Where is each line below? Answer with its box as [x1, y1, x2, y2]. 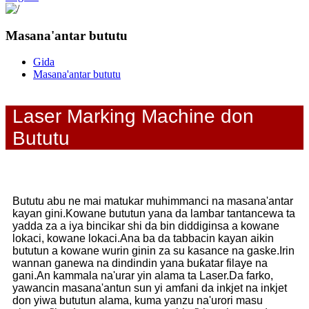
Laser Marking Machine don [12, 106, 254, 128]
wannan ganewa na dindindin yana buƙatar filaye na [12, 257, 268, 270]
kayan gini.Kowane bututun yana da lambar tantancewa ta [12, 208, 295, 220]
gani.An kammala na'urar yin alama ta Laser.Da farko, [12, 270, 273, 282]
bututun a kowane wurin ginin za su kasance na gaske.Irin [12, 245, 295, 257]
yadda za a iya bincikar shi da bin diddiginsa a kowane [12, 220, 279, 232]
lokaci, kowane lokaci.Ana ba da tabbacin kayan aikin [12, 232, 274, 245]
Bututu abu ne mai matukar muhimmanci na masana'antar [12, 195, 293, 208]
